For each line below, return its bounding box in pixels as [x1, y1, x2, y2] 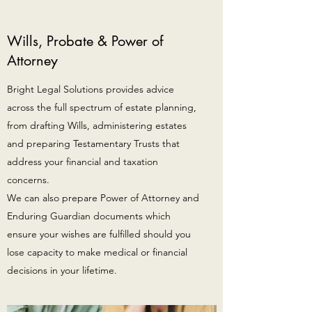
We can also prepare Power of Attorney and [7, 192, 199, 204]
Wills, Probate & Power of [7, 32, 163, 50]
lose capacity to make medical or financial [7, 246, 187, 258]
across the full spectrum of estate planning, [7, 101, 196, 114]
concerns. [7, 173, 49, 186]
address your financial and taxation [7, 155, 158, 168]
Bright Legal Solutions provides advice [7, 83, 174, 95]
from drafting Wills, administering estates [7, 119, 187, 132]
